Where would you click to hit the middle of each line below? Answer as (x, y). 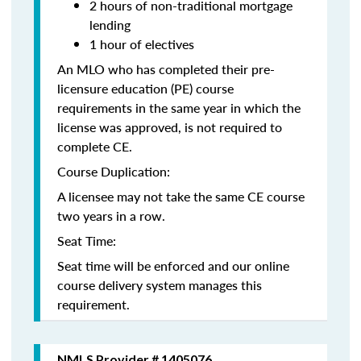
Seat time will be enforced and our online (173, 266)
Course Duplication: (114, 171)
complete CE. (95, 146)
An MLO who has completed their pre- (166, 69)
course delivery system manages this (160, 285)
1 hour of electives (142, 44)
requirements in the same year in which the (179, 108)
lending (110, 25)
